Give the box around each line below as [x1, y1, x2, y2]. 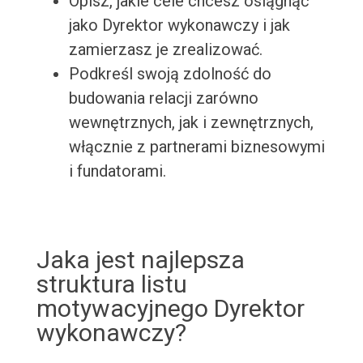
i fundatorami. [68, 161, 166, 181]
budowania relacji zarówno [68, 88, 258, 109]
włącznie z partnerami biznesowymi [68, 137, 325, 157]
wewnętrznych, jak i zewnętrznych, [68, 113, 314, 133]
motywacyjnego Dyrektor [36, 294, 305, 323]
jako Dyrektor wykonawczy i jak [68, 15, 290, 36]
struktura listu [36, 270, 187, 299]
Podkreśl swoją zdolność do [68, 64, 271, 84]
